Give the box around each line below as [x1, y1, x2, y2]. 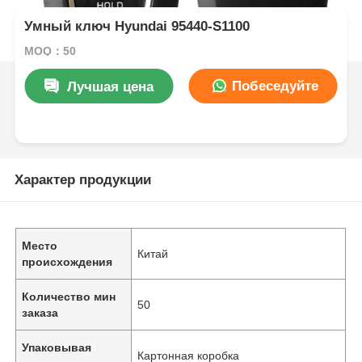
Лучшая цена [67, 78, 154, 95]
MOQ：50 [24, 44, 77, 57]
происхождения [22, 255, 113, 268]
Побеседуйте [227, 78, 318, 94]
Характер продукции [14, 171, 151, 187]
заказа [22, 305, 59, 319]
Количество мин [22, 289, 116, 303]
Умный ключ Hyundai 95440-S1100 [24, 19, 250, 35]
